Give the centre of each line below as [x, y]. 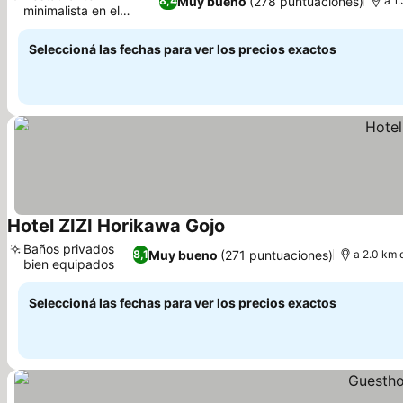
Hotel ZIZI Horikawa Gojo [116, 226]
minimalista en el [72, 10]
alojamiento [57, 26]
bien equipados [69, 264]
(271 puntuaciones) [276, 255]
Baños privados [69, 249]
